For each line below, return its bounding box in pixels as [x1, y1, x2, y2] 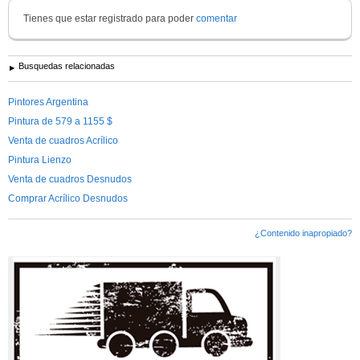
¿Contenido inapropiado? [255, 227, 352, 238]
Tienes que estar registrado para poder [23, 12, 196, 24]
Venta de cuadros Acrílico [8, 134, 118, 146]
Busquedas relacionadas [18, 60, 115, 71]
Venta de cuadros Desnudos [8, 173, 132, 185]
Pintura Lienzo [8, 153, 72, 166]
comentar [196, 12, 237, 24]
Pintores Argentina [8, 96, 88, 108]
